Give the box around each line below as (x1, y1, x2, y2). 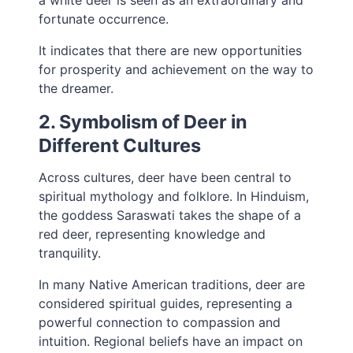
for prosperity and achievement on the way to (39, 61, 314, 78)
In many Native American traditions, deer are (39, 277, 306, 293)
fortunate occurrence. (39, 11, 169, 28)
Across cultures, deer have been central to (39, 169, 292, 186)
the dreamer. (39, 80, 114, 97)
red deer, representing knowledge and (39, 226, 266, 243)
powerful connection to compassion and (39, 314, 281, 331)
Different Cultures (39, 134, 202, 158)
